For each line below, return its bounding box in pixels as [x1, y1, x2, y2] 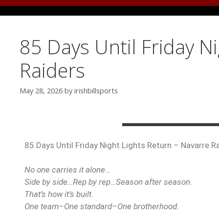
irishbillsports [74, 86, 118, 96]
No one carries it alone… [24, 165, 110, 175]
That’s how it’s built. [24, 189, 93, 199]
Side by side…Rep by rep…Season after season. [24, 177, 192, 187]
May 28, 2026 [20, 86, 63, 96]
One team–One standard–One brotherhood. [24, 201, 179, 212]
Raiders [20, 57, 85, 84]
